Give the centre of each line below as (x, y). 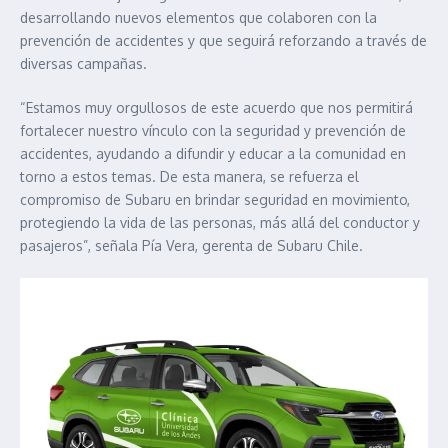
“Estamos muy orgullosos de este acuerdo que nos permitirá (216, 108)
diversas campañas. (85, 64)
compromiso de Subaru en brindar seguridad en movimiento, (215, 200)
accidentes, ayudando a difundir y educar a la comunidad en (213, 154)
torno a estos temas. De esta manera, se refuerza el (189, 177)
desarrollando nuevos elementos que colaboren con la (198, 18)
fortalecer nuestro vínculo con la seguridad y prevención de (213, 131)
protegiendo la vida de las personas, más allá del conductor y (220, 223)
